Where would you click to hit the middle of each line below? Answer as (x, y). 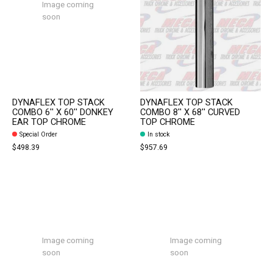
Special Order (38, 134)
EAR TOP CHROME (49, 122)
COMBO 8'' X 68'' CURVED (190, 113)
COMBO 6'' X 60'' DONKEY (63, 113)
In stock (158, 134)
